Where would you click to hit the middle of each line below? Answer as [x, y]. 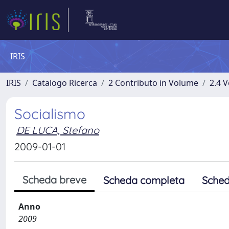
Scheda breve [54, 180]
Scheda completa [144, 180]
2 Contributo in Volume [153, 83]
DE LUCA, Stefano [58, 130]
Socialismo [50, 114]
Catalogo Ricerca [65, 83]
